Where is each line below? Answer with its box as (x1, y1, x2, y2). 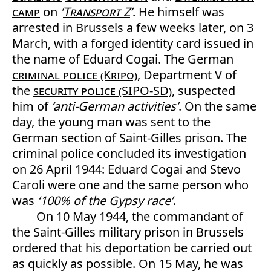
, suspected (172, 82, 235, 99)
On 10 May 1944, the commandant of (36, 208, 244, 224)
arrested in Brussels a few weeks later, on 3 (12, 19, 253, 36)
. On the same (178, 98, 256, 114)
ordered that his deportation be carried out (12, 240, 252, 256)
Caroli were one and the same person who (12, 177, 249, 193)
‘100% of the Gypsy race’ (34, 192, 173, 209)
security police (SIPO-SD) (33, 82, 172, 99)
